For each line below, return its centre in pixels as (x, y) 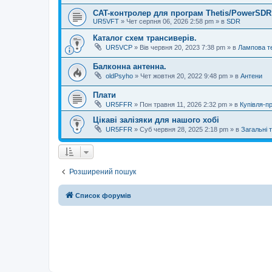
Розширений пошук (103, 172)
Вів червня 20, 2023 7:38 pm (182, 48)
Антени (251, 76)
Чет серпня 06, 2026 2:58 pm (170, 22)
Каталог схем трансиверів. (145, 38)
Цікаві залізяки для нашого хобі (156, 120)
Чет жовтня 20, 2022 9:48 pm (184, 76)
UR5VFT (106, 22)
